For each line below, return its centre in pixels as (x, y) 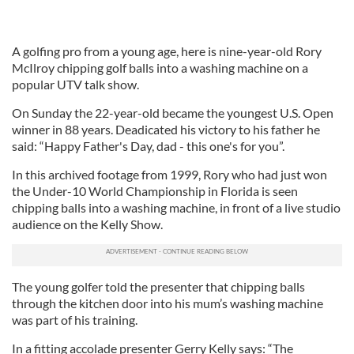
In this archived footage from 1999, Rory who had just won (169, 174)
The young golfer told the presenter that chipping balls (158, 286)
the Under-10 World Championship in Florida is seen (155, 191)
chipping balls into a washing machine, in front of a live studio (176, 207)
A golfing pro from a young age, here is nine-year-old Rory (167, 51)
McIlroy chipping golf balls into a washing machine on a (160, 68)
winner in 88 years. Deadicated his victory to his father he (166, 129)
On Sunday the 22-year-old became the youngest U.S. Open (173, 113)
